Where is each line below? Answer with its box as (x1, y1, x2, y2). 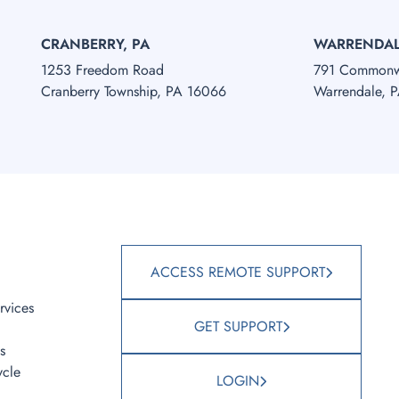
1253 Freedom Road (41, 60, 164, 80)
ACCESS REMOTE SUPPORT (151, 262, 326, 282)
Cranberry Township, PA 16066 (41, 81, 226, 102)
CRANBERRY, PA (41, 34, 150, 54)
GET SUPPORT (193, 316, 282, 337)
